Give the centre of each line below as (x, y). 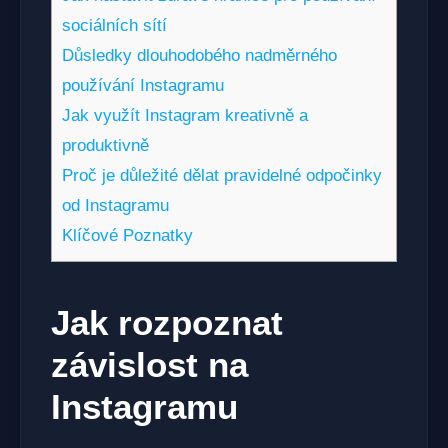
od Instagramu (115, 206)
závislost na (149, 364)
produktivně (105, 146)
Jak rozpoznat (167, 322)
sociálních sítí (114, 26)
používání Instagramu (143, 86)
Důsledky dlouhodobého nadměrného (199, 56)
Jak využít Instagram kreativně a (185, 116)
